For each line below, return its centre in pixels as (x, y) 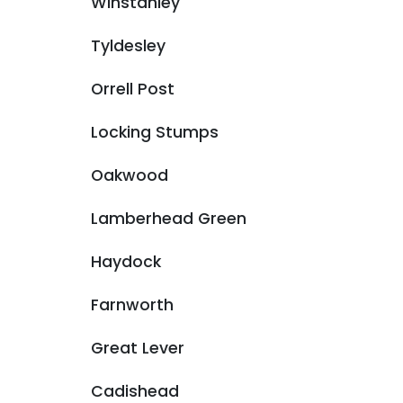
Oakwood (130, 175)
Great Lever (138, 348)
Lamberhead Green (169, 219)
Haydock (126, 262)
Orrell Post (133, 89)
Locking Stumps (155, 132)
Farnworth (132, 305)
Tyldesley (128, 46)
